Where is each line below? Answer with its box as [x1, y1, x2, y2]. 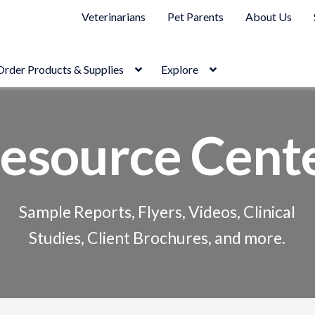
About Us [245, 10, 292, 23]
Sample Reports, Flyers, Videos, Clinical [19, 202, 296, 222]
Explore [161, 63, 199, 76]
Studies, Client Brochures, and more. [29, 228, 286, 248]
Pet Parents [167, 10, 224, 23]
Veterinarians [81, 10, 146, 23]
